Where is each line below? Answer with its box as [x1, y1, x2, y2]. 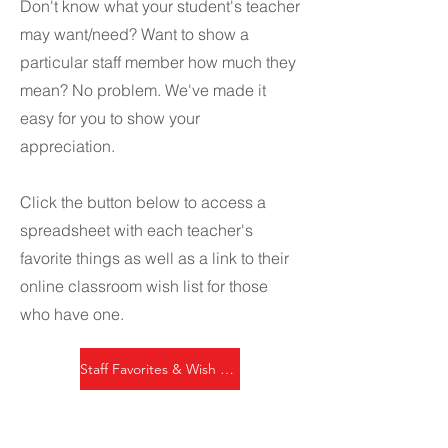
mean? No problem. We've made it [20, 80, 266, 100]
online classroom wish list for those [20, 276, 268, 296]
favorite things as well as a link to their [20, 248, 289, 268]
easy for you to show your [20, 108, 200, 128]
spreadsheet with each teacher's [20, 220, 253, 240]
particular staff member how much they [20, 52, 296, 72]
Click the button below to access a [20, 192, 266, 212]
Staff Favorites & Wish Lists [220, 360, 234, 378]
